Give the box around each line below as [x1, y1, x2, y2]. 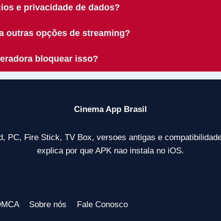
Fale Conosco [76, 199, 128, 209]
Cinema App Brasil [74, 104, 147, 114]
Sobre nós [29, 199, 67, 209]
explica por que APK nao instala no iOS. [37, 146, 184, 155]
